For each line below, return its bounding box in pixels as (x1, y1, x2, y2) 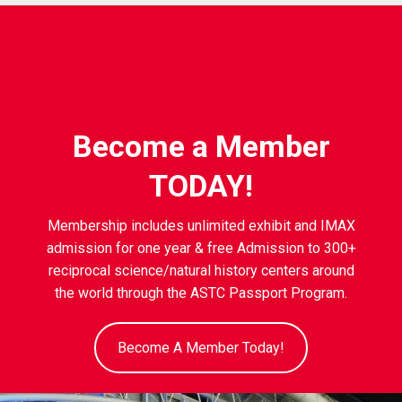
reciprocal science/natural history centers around (48, 262, 354, 280)
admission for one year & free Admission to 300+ (46, 240, 356, 258)
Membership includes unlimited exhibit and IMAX (47, 217, 355, 235)
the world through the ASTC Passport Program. (55, 284, 347, 302)
